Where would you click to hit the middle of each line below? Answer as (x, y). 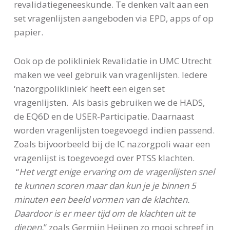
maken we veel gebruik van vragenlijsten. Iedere (110, 74)
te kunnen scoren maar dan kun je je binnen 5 (105, 185)
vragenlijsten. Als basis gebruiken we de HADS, (109, 102)
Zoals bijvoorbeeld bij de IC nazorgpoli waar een (112, 144)
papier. (28, 32)
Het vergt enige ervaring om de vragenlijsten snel (117, 171)
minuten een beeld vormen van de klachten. (102, 199)
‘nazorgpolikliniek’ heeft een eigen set (89, 88)
